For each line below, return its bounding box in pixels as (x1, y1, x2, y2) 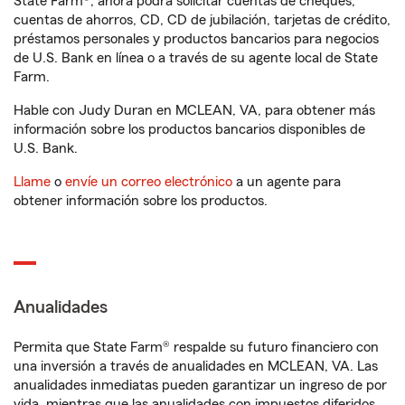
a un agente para (232, 174, 341, 189)
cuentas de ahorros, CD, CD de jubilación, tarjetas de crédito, (14, 13, 391, 27)
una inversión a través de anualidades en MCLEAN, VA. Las (14, 359, 378, 373)
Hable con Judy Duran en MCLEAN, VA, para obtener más (14, 103, 375, 118)
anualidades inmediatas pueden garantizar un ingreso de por (14, 378, 387, 392)
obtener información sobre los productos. (14, 193, 268, 208)
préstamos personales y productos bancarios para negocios (14, 32, 379, 46)
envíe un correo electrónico (65, 174, 232, 189)
